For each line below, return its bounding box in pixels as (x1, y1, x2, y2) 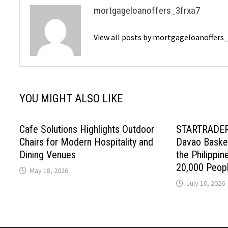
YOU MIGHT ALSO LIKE (19, 92, 123, 105)
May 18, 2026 (30, 165, 69, 175)
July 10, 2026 (186, 178, 225, 188)
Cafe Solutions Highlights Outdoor (19, 123, 155, 135)
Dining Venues (19, 148, 76, 161)
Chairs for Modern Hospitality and (19, 135, 154, 148)
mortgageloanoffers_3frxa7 (94, 4, 201, 16)
